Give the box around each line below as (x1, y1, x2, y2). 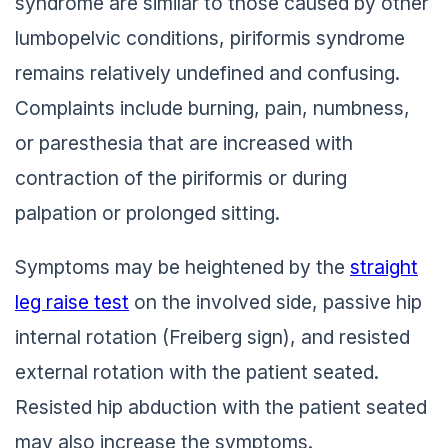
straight (350, 255, 418, 280)
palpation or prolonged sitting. (15, 200, 280, 225)
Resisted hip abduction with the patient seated (15, 395, 427, 420)
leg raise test (15, 290, 129, 315)
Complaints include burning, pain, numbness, (15, 95, 410, 120)
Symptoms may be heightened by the (15, 255, 350, 280)
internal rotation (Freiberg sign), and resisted (15, 325, 410, 350)
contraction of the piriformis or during (15, 165, 347, 190)
